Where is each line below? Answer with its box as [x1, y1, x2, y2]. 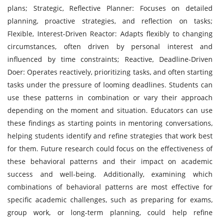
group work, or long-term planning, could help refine [7, 207, 213, 217]
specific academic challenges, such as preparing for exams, [7, 194, 213, 204]
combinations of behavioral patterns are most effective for [7, 182, 213, 192]
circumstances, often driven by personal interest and [7, 41, 213, 51]
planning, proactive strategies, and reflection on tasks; [7, 16, 213, 26]
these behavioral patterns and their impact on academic [7, 156, 213, 166]
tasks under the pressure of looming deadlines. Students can [7, 80, 213, 89]
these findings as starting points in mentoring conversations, [7, 118, 213, 128]
